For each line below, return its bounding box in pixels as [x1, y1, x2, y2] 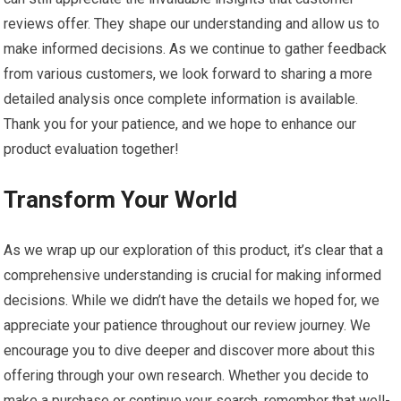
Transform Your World [4, 186, 238, 213]
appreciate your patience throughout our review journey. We [4, 317, 371, 334]
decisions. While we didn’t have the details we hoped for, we [4, 292, 380, 309]
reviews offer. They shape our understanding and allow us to [4, 15, 380, 32]
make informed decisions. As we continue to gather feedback [4, 40, 388, 57]
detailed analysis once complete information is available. [4, 90, 359, 107]
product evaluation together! [4, 141, 180, 158]
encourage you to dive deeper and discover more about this [4, 342, 376, 359]
